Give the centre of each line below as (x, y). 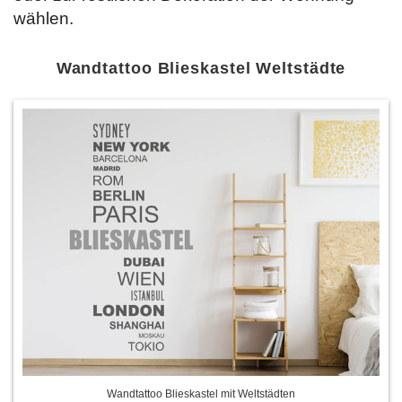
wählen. (44, 18)
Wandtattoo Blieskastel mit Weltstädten (201, 394)
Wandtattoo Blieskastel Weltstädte (201, 68)
